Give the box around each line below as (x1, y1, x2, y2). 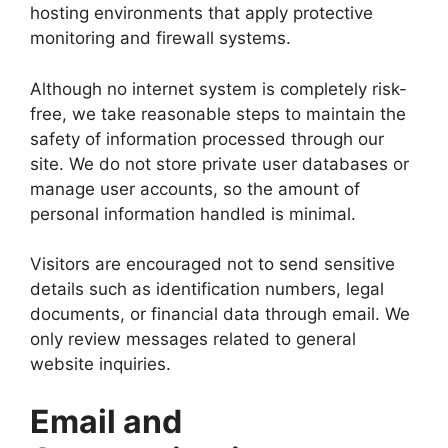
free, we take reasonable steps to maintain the (30, 103, 406, 124)
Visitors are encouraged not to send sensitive (30, 254, 395, 274)
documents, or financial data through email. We (30, 304, 410, 324)
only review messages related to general (30, 329, 356, 349)
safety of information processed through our (30, 128, 384, 149)
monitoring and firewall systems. (30, 28, 291, 48)
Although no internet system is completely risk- (30, 78, 407, 99)
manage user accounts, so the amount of (30, 178, 360, 199)
